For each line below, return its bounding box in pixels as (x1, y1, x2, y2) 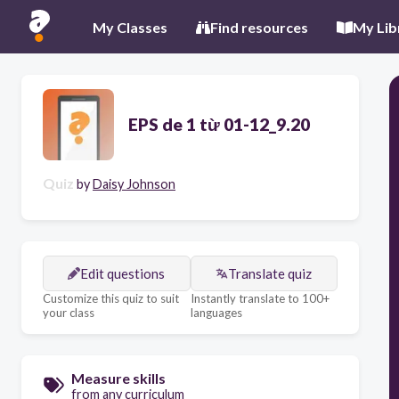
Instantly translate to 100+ (190, 291, 330, 305)
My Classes (93, 18, 167, 36)
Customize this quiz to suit (43, 291, 179, 305)
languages (190, 305, 242, 320)
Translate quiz (228, 265, 313, 281)
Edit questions (80, 265, 166, 281)
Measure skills (71, 370, 166, 387)
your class (43, 305, 94, 320)
